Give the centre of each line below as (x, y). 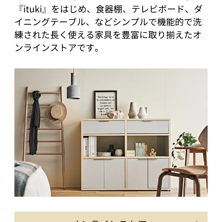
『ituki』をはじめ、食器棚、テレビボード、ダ (109, 9)
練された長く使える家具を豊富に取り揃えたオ (108, 34)
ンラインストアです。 (59, 47)
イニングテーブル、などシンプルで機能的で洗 (108, 22)
